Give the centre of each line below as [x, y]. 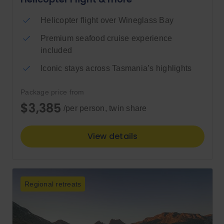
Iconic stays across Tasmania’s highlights [116, 68]
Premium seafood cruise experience [106, 38]
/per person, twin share [104, 108]
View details [112, 136]
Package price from [52, 92]
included [56, 50]
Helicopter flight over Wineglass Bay [107, 20]
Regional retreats [53, 184]
